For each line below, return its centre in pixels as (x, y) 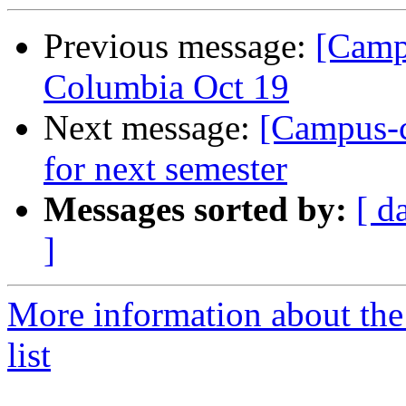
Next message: (151, 127)
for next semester (165, 168)
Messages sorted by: (195, 208)
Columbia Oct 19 (166, 86)
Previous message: (179, 45)
